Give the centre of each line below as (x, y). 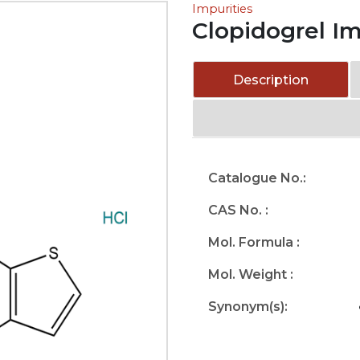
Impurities (222, 9)
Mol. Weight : (251, 274)
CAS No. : (238, 210)
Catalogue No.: (257, 178)
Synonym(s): (248, 307)
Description (271, 80)
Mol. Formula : (254, 242)
